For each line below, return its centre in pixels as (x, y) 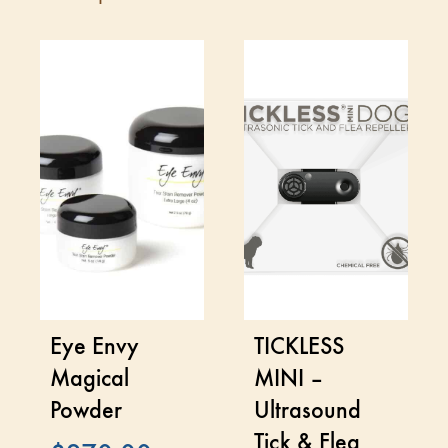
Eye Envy (94, 345)
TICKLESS (299, 345)
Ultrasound (307, 409)
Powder (86, 409)
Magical (89, 377)
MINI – (289, 377)
